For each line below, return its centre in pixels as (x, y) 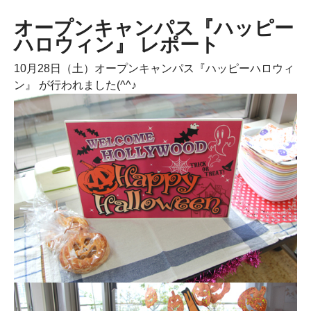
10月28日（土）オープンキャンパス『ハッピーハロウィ (154, 68)
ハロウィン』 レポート (117, 45)
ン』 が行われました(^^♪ (75, 85)
